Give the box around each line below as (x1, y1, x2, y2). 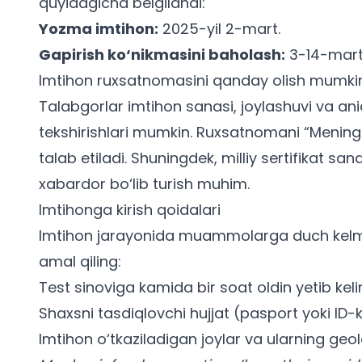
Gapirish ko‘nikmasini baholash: (39, 44, 285, 65)
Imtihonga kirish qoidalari (39, 199, 221, 220)
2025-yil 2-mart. (158, 18, 280, 39)
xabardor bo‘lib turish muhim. (39, 173, 250, 194)
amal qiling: (39, 250, 121, 271)
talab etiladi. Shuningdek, (39, 147, 221, 168)
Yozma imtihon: (39, 18, 158, 39)
